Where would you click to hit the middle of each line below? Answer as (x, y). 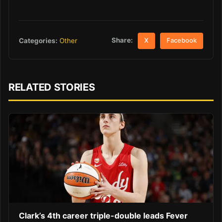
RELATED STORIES (52, 87)
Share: (122, 40)
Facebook (182, 41)
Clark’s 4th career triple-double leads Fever (103, 216)
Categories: (38, 40)
